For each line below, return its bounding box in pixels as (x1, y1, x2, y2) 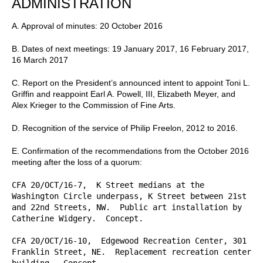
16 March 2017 (12, 55, 68, 65)
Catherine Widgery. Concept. (12, 213, 143, 223)
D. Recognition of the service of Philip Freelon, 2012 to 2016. (12, 123, 238, 133)
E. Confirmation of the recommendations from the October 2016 (12, 146, 249, 156)
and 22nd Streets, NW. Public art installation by (12, 202, 242, 212)
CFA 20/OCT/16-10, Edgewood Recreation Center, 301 (12, 235, 247, 245)
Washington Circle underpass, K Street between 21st (12, 191, 247, 201)
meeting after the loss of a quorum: (12, 157, 142, 167)
